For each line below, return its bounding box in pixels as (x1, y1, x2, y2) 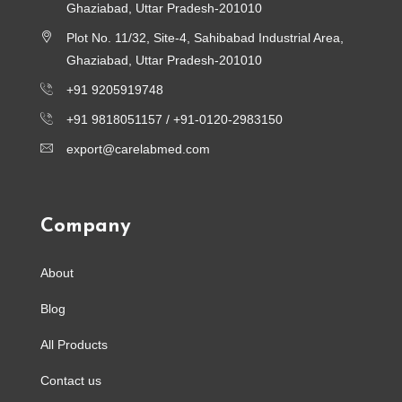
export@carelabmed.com (66, 141, 210, 156)
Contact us (40, 372, 101, 388)
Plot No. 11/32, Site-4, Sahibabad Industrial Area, (66, 30, 344, 45)
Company (40, 215, 131, 237)
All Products (40, 336, 108, 352)
